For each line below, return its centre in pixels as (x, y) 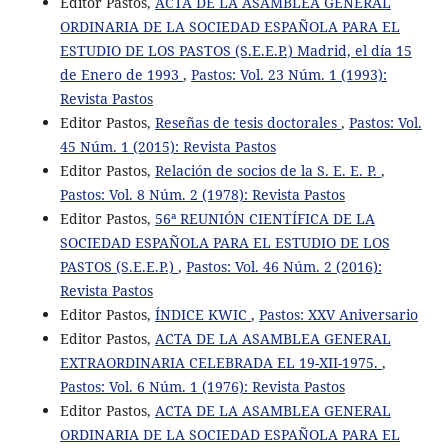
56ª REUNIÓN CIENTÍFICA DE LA (264, 218)
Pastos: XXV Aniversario (338, 314)
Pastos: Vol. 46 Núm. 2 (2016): (283, 266)
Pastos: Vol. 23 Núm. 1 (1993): (288, 74)
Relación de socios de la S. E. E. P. (267, 170)
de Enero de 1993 (121, 74)
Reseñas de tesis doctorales (247, 122)
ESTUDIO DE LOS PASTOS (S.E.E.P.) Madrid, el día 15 (235, 50)
